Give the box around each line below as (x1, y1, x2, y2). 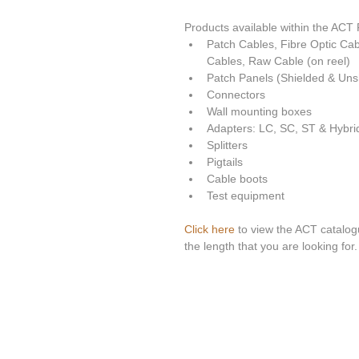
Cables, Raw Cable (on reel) (207, 54, 357, 68)
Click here (184, 223, 235, 236)
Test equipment (207, 189, 288, 203)
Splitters (207, 139, 254, 152)
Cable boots (207, 172, 274, 186)
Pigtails (207, 155, 249, 169)
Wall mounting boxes (207, 105, 318, 119)
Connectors (207, 88, 272, 102)
